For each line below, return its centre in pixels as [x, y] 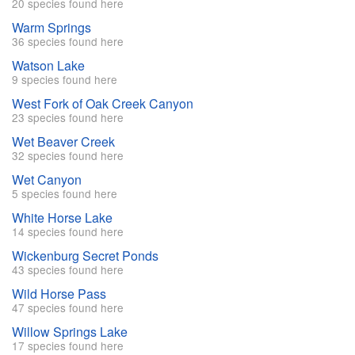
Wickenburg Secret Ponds [85, 256]
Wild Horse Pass [59, 294]
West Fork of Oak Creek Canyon [103, 104]
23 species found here [68, 118]
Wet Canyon [47, 180]
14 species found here [68, 232]
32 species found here [68, 156]
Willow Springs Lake [70, 332]
